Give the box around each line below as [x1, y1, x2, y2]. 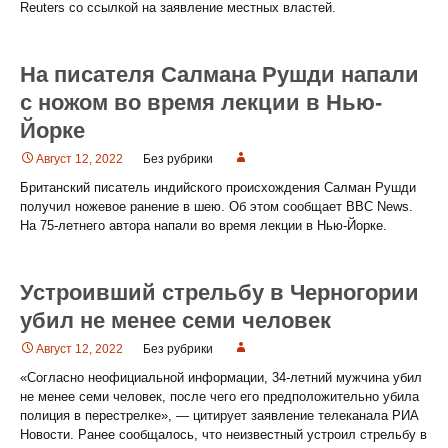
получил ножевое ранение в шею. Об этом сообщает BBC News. [20, 199, 413, 214]
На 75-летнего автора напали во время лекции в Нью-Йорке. [20, 218, 387, 233]
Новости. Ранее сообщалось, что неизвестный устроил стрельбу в [20, 427, 427, 442]
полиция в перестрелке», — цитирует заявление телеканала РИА [20, 408, 419, 423]
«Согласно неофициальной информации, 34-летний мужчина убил [20, 370, 422, 385]
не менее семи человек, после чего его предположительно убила [20, 389, 419, 404]
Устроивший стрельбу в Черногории [20, 280, 419, 305]
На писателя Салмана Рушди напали [20, 62, 419, 87]
